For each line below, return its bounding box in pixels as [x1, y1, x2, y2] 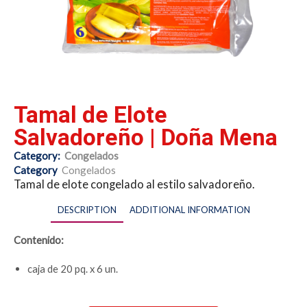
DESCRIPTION [57, 204, 116, 215]
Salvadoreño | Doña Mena [14, 123, 278, 151]
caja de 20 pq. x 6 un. [27, 262, 118, 275]
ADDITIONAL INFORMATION [129, 204, 250, 215]
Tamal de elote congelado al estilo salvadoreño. [14, 177, 257, 191]
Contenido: [14, 233, 64, 246]
